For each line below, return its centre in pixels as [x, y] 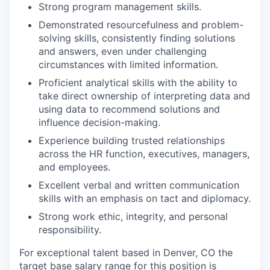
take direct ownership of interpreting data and [144, 96]
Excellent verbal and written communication [139, 185]
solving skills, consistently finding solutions [137, 38]
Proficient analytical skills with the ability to [138, 83]
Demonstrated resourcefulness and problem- [141, 25]
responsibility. [70, 230]
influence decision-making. [99, 122]
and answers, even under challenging [123, 51]
